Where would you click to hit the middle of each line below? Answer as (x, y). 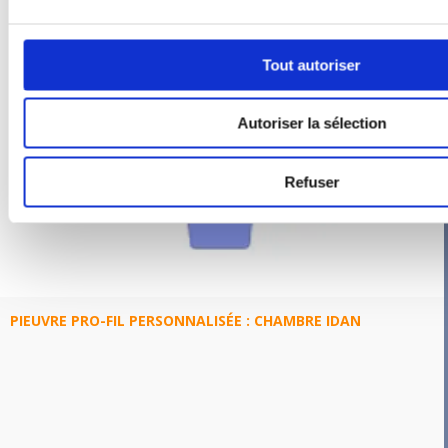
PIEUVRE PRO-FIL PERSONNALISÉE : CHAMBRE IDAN (185, 320)
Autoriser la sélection (311, 123)
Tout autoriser (311, 64)
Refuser (311, 181)
